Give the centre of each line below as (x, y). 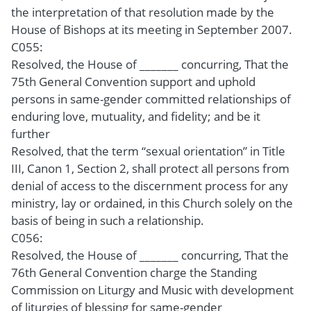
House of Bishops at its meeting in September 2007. (152, 29)
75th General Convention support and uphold (133, 81)
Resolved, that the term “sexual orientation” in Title (148, 151)
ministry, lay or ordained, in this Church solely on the (152, 203)
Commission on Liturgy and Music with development (152, 289)
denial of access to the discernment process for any (150, 185)
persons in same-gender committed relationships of (151, 99)
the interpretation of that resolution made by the (143, 12)
